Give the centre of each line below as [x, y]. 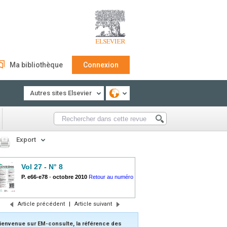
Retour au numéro [111, 177]
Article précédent [41, 204]
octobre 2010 [70, 177]
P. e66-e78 [35, 177]
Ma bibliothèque [36, 65]
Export [26, 140]
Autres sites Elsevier [61, 93]
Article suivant [93, 204]
